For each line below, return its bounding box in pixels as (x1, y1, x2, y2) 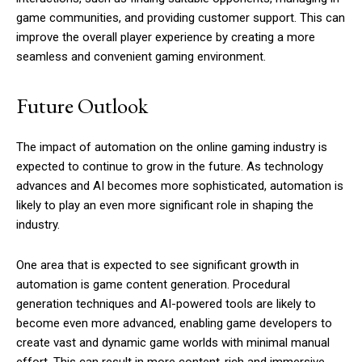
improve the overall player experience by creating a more (16, 30, 315, 45)
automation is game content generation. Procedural (16, 277, 290, 293)
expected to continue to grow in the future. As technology (16, 159, 323, 175)
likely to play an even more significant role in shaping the (16, 198, 314, 213)
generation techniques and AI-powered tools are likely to (16, 297, 316, 312)
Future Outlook (16, 91, 152, 120)
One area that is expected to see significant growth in (16, 258, 299, 273)
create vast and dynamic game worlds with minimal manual (16, 335, 330, 351)
